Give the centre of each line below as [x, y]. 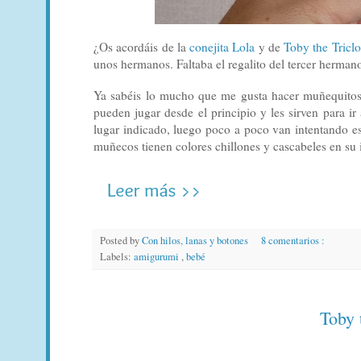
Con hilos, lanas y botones [196, 240]
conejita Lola [222, 46]
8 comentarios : [294, 240]
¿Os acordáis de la [141, 46]
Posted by [121, 240]
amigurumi [158, 256]
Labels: [117, 256]
